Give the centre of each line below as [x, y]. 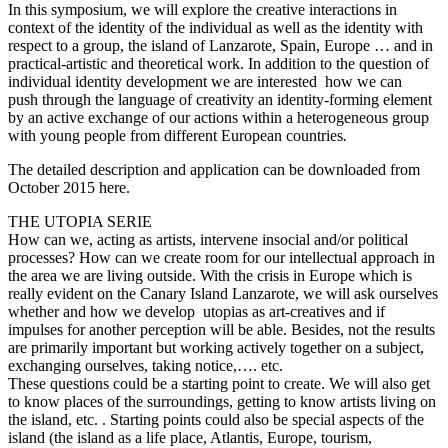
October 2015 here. [69, 187]
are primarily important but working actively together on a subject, [216, 347]
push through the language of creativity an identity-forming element [220, 99]
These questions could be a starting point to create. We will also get [219, 383]
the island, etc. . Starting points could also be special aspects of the [216, 419]
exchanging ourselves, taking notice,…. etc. [145, 365]
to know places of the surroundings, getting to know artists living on [222, 401]
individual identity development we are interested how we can [205, 81]
